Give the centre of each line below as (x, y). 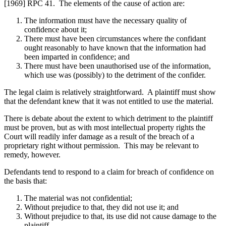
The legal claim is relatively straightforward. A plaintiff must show (110, 92)
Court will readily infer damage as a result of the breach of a (99, 137)
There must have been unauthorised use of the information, (118, 66)
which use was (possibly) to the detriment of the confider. (115, 75)
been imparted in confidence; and (77, 57)
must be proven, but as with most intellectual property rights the (105, 128)
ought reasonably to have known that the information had (115, 48)
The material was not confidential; (78, 198)
